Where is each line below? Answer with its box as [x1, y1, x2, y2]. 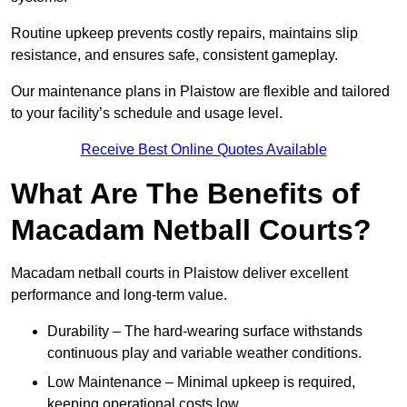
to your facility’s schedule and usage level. [11, 105, 283, 122]
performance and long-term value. [11, 287, 227, 303]
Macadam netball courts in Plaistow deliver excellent [11, 265, 348, 282]
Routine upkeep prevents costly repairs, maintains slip [11, 25, 358, 42]
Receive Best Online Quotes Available [80, 142, 327, 158]
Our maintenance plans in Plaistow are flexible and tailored [11, 84, 390, 100]
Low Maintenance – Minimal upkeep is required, [47, 374, 355, 391]
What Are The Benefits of [11, 177, 360, 211]
